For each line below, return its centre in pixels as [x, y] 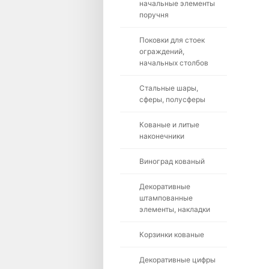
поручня [154, 15]
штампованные [166, 198]
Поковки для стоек [172, 40]
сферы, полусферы [172, 99]
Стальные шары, [169, 88]
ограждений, [162, 51]
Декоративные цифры [177, 260]
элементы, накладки [175, 209]
